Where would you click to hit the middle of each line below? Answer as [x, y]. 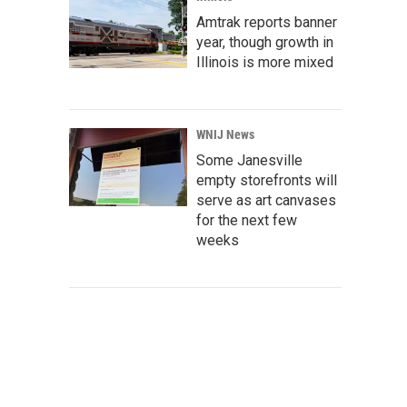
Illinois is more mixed [265, 62]
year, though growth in [265, 42]
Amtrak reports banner [267, 22]
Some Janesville [249, 160]
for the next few [247, 220]
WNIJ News [225, 134]
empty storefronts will [267, 180]
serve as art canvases [266, 200]
